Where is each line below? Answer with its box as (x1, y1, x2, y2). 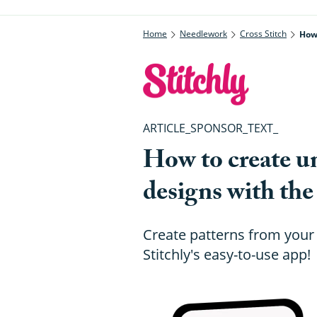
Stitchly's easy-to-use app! (143, 245, 311, 265)
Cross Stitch (240, 27, 287, 40)
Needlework (180, 27, 227, 40)
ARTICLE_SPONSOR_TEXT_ (143, 120, 278, 137)
